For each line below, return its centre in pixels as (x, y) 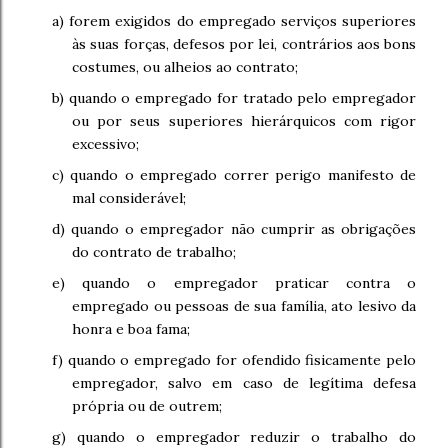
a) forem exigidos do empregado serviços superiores (234, 21)
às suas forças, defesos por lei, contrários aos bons (244, 44)
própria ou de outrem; (147, 406)
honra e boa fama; (131, 329)
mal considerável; (129, 198)
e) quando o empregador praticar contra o (234, 283)
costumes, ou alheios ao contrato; (185, 67)
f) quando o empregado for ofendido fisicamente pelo (234, 360)
